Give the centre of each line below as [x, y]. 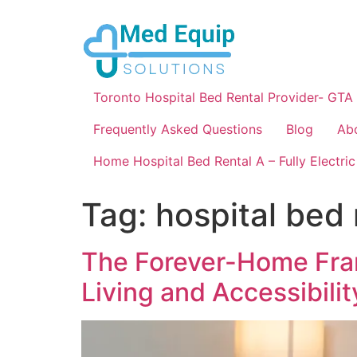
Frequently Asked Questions [178, 129]
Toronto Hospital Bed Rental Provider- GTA [223, 97]
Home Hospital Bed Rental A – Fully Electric [224, 161]
